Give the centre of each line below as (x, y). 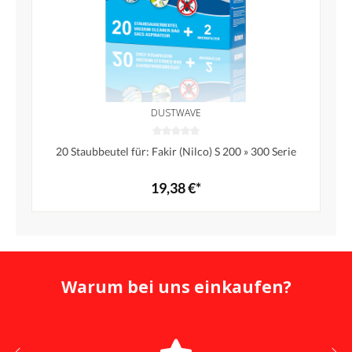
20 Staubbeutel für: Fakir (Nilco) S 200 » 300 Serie (176, 152)
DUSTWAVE (176, 113)
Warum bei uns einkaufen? (176, 287)
